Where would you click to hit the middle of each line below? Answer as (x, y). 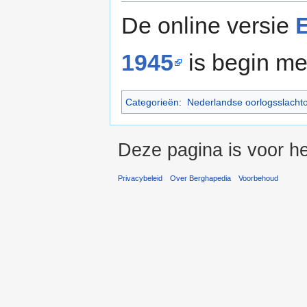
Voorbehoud (259, 179)
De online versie (208, 25)
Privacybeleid (140, 179)
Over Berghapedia (201, 179)
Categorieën (152, 102)
